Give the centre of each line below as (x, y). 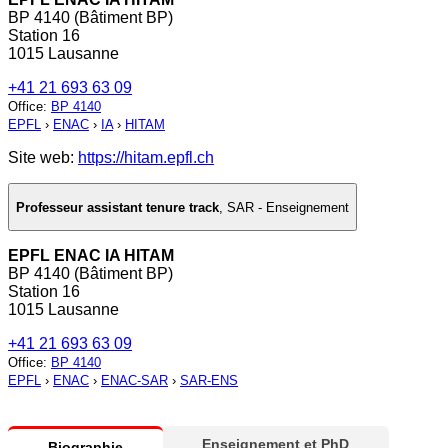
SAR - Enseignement (288, 207)
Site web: (43, 158)
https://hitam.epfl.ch (146, 158)
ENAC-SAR (134, 381)
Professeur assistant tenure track (117, 207)
